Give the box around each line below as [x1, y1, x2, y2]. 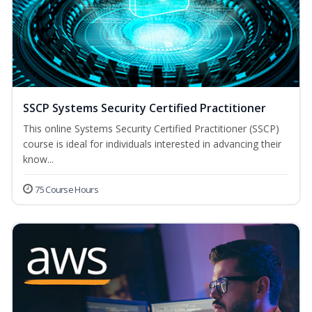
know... [23, 153, 54, 166]
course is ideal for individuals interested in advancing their [23, 137, 281, 151]
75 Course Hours [35, 183, 98, 196]
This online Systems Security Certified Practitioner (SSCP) [23, 122, 279, 136]
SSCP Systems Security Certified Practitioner [23, 100, 266, 116]
